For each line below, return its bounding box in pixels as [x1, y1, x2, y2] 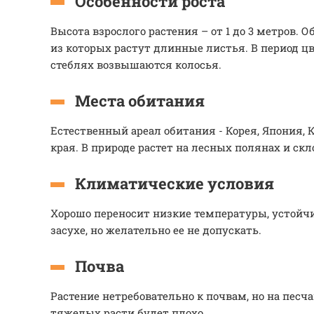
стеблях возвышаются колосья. [50, 57, 221, 71]
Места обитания [75, 90, 205, 111]
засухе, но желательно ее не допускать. [50, 223, 261, 237]
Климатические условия [75, 173, 274, 193]
